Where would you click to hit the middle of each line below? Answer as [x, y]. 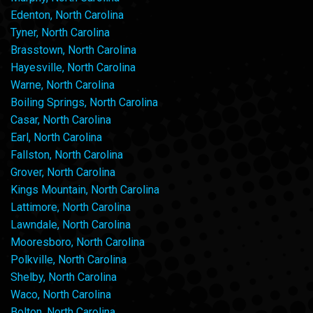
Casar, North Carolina [61, 120]
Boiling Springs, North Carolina [84, 103]
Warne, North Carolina [63, 85]
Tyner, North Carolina [60, 33]
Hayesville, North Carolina [73, 68]
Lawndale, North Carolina [71, 225]
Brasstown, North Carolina [73, 50]
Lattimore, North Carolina [71, 208]
